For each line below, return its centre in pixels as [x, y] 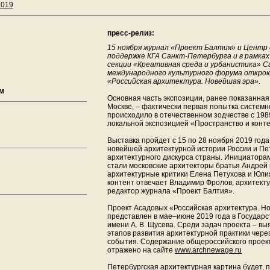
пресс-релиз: [131, 33]
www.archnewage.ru [208, 250]
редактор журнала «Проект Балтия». [171, 191]
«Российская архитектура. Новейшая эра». [184, 81]
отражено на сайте [141, 250]
